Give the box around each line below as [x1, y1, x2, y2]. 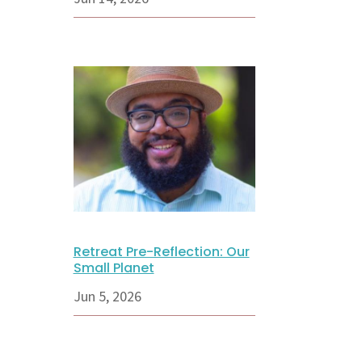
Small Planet [73, 259, 154, 278]
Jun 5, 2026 [73, 287, 141, 308]
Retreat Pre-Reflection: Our [73, 242, 250, 262]
